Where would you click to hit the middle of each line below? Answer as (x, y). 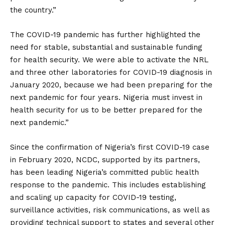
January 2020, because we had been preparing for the (111, 85)
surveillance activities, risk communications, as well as (110, 210)
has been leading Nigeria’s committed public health (104, 172)
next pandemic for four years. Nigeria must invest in (106, 97)
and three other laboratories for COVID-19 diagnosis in (111, 72)
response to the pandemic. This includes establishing (108, 185)
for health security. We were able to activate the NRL (109, 60)
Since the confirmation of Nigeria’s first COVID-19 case (110, 147)
